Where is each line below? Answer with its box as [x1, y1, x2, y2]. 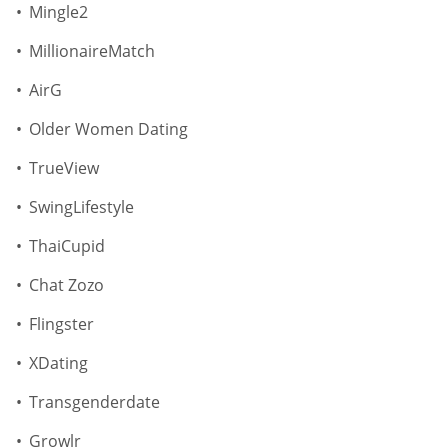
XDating [29, 352, 88, 375]
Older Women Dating [29, 118, 188, 141]
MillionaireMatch [29, 40, 155, 63]
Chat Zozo [29, 274, 104, 297]
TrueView [29, 157, 99, 180]
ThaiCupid [29, 235, 105, 258]
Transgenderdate [29, 391, 160, 414]
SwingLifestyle [29, 196, 134, 219]
